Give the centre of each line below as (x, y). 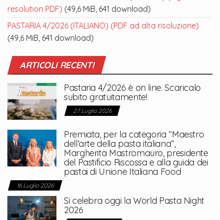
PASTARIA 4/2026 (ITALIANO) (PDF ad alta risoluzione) (103, 25)
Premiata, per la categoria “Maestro (134, 134)
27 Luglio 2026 (92, 110)
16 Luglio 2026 (35, 185)
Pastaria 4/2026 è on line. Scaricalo (133, 87)
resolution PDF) (35, 9)
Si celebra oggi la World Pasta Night (134, 200)
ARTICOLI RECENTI (57, 65)
